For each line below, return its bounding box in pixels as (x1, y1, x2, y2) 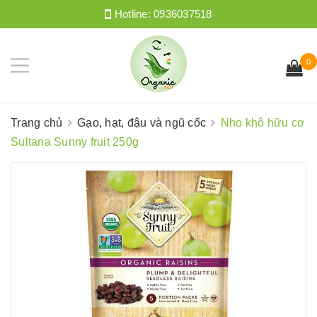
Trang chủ (11, 117, 63, 129)
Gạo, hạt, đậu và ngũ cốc (77, 117, 206, 129)
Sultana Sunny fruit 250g (11, 136, 139, 148)
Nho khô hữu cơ (220, 117, 306, 129)
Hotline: (111, 8, 154, 20)
